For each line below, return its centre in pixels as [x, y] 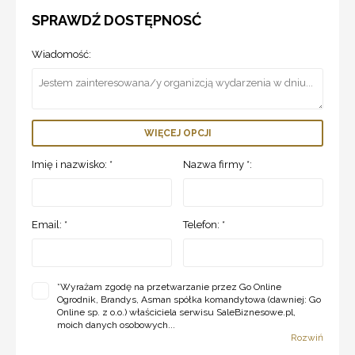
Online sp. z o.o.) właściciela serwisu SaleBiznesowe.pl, [176, 312]
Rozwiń [307, 337]
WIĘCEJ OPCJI [177, 133]
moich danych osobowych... [116, 324]
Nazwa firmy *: [218, 164]
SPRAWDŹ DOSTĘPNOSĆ [116, 20]
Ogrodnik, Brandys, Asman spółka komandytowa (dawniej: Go [189, 299]
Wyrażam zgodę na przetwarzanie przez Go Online [171, 286]
